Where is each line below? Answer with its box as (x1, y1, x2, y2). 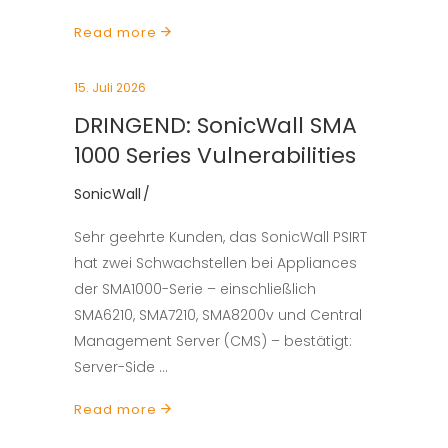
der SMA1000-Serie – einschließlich (74, 279, 316, 299)
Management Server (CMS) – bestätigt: (74, 331, 352, 351)
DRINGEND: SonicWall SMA (74, 110, 357, 141)
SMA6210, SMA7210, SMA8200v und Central (74, 305, 362, 325)
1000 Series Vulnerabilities (74, 140, 356, 171)
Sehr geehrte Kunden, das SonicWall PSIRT (74, 227, 367, 247)
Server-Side (74, 357, 159, 377)
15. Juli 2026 (74, 79, 146, 96)
